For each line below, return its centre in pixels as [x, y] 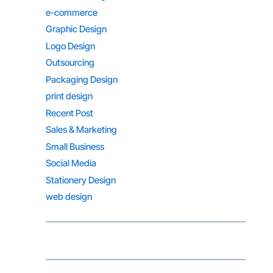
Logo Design [70, 46]
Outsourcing [70, 63]
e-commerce [71, 12]
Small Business [75, 146]
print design [69, 96]
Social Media [71, 163]
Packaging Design [81, 79]
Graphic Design [76, 29]
